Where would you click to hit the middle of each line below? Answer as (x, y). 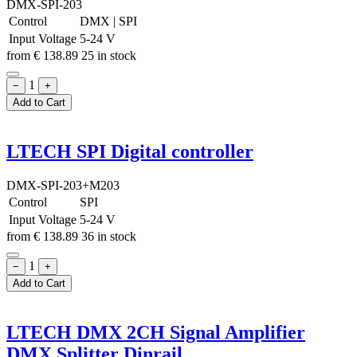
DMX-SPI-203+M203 (63, 185)
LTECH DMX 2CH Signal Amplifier (156, 332)
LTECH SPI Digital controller (130, 151)
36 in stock (109, 236)
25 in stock (109, 55)
